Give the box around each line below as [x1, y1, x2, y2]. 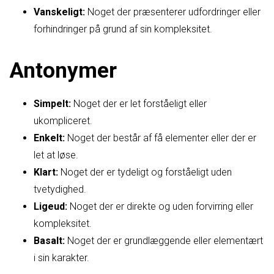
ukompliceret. [34, 115, 92, 127]
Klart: [34, 166, 58, 179]
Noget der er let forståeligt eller [71, 98, 207, 110]
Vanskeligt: [34, 6, 85, 18]
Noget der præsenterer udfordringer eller [85, 6, 261, 18]
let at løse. [34, 149, 78, 161]
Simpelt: [34, 98, 71, 110]
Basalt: [34, 235, 65, 247]
